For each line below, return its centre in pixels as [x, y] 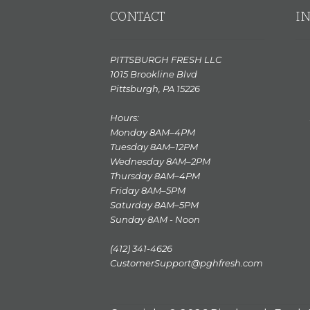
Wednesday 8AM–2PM [160, 162]
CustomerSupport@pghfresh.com [186, 263]
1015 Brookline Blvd [153, 74]
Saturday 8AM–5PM [154, 205]
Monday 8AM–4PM [152, 133]
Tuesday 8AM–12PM [154, 147]
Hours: [124, 118]
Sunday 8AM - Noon [155, 220]
